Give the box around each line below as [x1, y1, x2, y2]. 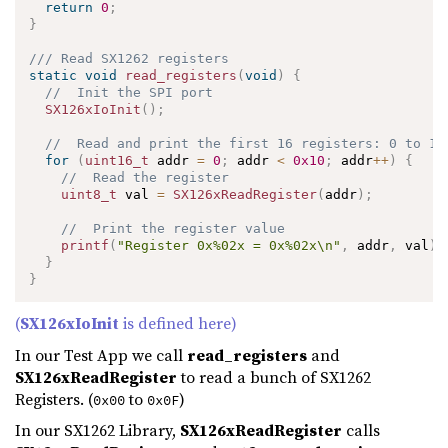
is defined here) [119, 312, 237, 335]
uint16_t [85, 152, 150, 168]
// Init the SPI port [45, 84, 214, 100]
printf [61, 237, 110, 253]
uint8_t [61, 186, 118, 202]
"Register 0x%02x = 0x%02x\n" [117, 237, 342, 253]
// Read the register [61, 169, 230, 185]
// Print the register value [61, 220, 286, 236]
